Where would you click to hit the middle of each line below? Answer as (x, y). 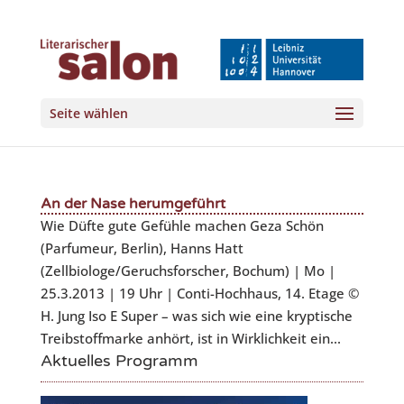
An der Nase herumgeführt (133, 204)
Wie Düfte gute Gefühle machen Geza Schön (182, 225)
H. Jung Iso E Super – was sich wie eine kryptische (196, 316)
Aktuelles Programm (119, 361)
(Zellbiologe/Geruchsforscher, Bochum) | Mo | (188, 271)
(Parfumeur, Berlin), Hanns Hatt (142, 248)
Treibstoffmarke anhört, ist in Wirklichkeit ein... (190, 338)
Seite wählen (88, 113)
